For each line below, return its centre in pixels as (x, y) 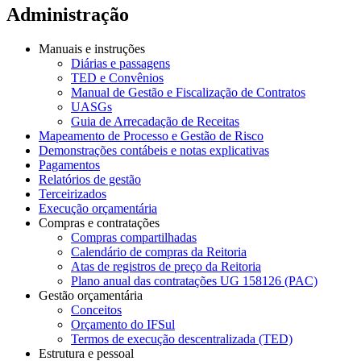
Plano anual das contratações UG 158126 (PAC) (194, 280)
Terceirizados (73, 193)
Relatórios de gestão (90, 179)
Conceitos (96, 309)
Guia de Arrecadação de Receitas (155, 121)
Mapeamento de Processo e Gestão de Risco (151, 135)
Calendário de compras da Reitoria (159, 251)
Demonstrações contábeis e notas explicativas (154, 150)
